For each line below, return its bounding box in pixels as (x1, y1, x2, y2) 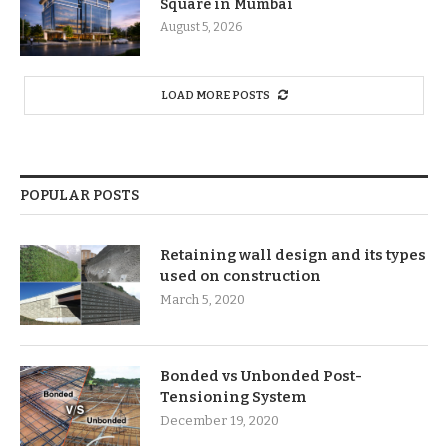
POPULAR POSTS (20, 186, 139, 204)
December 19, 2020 (160, 412, 279, 428)
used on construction (160, 266, 321, 285)
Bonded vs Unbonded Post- (160, 366, 362, 385)
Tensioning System (160, 387, 307, 406)
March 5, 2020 (160, 291, 245, 307)
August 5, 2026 (160, 19, 242, 34)
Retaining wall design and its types (160, 245, 426, 264)
